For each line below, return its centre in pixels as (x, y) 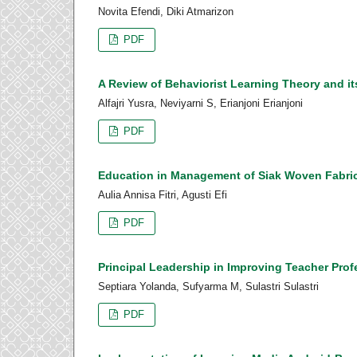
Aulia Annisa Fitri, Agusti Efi (163, 195)
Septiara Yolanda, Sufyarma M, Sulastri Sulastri (208, 287)
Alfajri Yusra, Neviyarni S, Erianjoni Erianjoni (200, 104)
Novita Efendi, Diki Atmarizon (166, 12)
